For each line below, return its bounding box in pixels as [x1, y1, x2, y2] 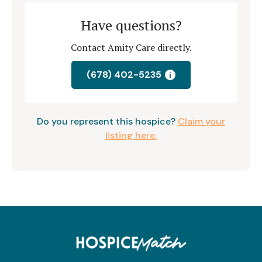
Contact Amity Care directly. [70, 41, 192, 54]
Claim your [178, 115, 225, 128]
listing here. [105, 129, 157, 142]
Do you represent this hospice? [37, 115, 178, 128]
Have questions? [80, 16, 182, 35]
